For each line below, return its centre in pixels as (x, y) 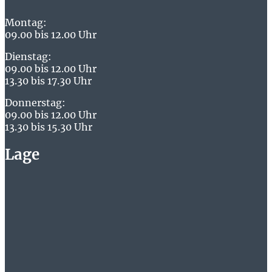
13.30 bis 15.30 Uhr (49, 127)
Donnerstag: (35, 102)
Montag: (26, 22)
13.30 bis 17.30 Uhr (48, 80)
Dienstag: (28, 56)
